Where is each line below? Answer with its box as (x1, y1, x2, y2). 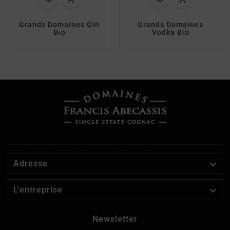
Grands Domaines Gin (19, 21, 100, 29)
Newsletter (92, 214, 138, 224)
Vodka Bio (151, 28, 189, 37)
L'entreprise (13, 184, 63, 195)
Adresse (13, 158, 48, 168)
